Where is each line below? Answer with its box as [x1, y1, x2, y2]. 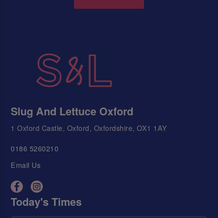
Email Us [11, 160, 41, 170]
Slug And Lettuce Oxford [11, 103, 134, 119]
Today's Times [11, 194, 82, 209]
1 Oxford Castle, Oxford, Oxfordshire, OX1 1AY [11, 122, 167, 133]
